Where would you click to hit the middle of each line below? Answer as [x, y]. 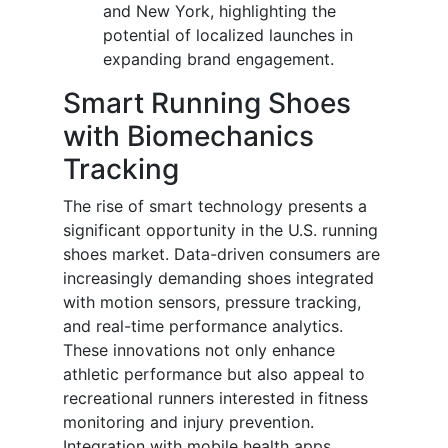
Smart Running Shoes [207, 103]
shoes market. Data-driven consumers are [221, 254]
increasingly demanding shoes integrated [218, 278]
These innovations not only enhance [199, 350]
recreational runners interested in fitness [215, 398]
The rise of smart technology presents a [215, 206]
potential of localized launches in [228, 35]
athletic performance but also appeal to [214, 374]
